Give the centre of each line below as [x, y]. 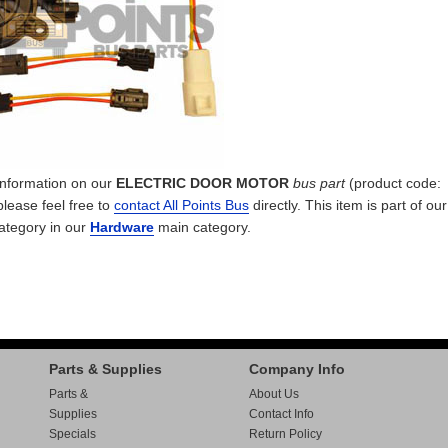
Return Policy [285, 434]
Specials [72, 434]
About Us [274, 394]
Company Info [297, 369]
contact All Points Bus [181, 205]
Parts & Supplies [105, 369]
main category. [202, 227]
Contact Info [281, 414]
